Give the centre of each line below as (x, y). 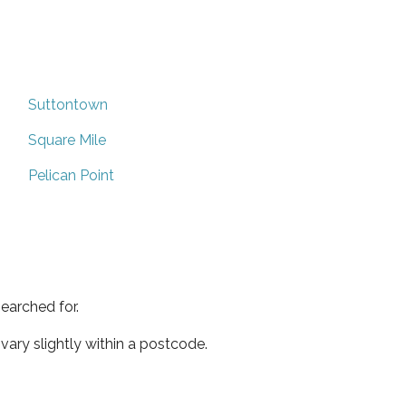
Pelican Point (71, 175)
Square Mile (67, 140)
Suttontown (68, 104)
